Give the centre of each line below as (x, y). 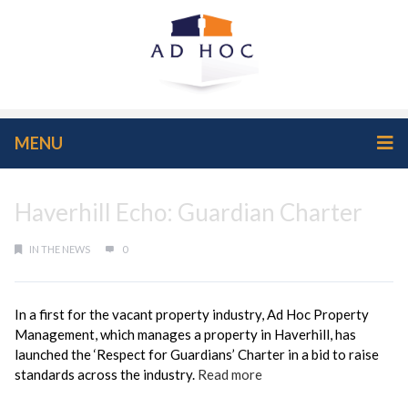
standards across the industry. (106, 374)
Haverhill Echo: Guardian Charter (189, 212)
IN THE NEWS (60, 249)
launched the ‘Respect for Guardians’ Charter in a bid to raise (197, 354)
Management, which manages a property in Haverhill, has (185, 334)
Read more (230, 374)
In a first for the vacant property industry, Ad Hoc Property (192, 314)
